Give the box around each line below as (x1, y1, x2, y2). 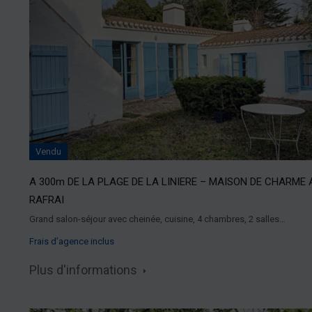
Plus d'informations (29, 263, 140, 278)
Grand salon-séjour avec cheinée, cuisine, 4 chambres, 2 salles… (29, 214, 286, 225)
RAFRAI (29, 194, 64, 207)
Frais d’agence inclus (29, 236, 114, 247)
